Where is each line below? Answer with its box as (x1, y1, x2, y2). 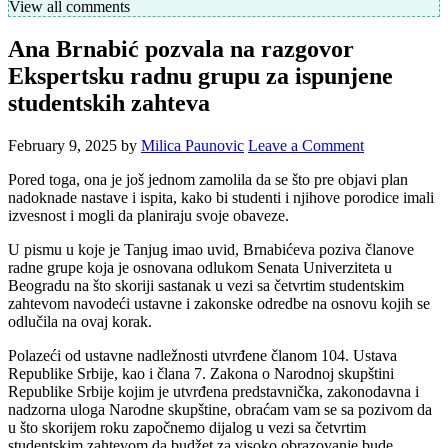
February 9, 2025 (8, 137, 117, 155)
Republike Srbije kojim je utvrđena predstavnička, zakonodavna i (8, 383, 419, 401)
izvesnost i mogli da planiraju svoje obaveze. (8, 207, 289, 225)
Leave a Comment (248, 137, 364, 155)
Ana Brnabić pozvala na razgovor (8, 36, 354, 63)
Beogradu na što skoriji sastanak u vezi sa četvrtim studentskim (8, 277, 404, 295)
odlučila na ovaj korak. (8, 313, 152, 331)
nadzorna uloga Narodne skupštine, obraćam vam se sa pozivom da (8, 401, 432, 419)
